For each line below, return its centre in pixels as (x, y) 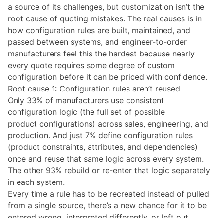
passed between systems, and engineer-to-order (97, 42)
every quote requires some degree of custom (91, 65)
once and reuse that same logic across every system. (106, 158)
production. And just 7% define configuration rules (100, 135)
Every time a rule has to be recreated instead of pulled (109, 193)
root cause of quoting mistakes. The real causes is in (105, 18)
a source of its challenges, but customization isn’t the (106, 7)
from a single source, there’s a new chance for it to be (107, 205)
